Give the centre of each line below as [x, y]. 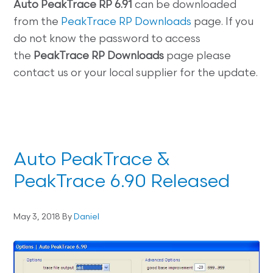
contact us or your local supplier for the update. [136, 74]
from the [37, 23]
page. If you [223, 23]
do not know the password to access [107, 40]
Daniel [87, 218]
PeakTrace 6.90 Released [122, 183]
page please [198, 57]
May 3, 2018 [37, 218]
